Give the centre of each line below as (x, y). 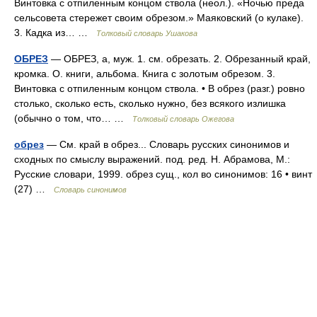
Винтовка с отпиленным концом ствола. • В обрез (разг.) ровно (160, 88)
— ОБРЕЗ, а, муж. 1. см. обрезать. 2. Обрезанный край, (179, 59)
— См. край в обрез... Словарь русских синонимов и (167, 144)
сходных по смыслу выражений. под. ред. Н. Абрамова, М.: (152, 159)
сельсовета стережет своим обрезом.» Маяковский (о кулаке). (159, 18)
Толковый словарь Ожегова (183, 119)
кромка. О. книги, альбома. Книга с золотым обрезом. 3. (145, 74)
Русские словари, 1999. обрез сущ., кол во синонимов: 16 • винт (163, 174)
